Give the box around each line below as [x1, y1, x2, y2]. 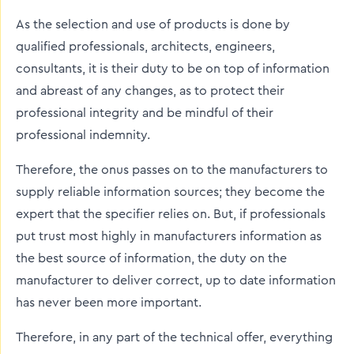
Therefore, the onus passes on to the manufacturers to [16, 164, 328, 176]
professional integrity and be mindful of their [16, 107, 273, 119]
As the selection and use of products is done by [16, 18, 290, 31]
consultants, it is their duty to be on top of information [16, 62, 330, 75]
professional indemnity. [16, 129, 150, 141]
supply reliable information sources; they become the [16, 186, 325, 198]
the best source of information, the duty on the [16, 252, 287, 265]
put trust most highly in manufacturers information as [16, 230, 322, 243]
